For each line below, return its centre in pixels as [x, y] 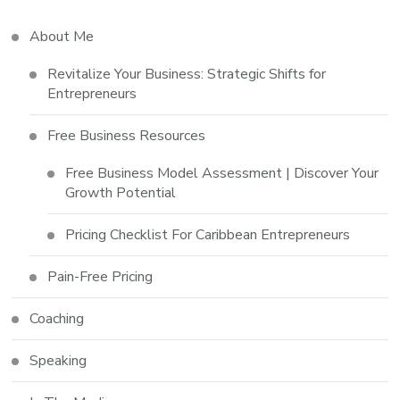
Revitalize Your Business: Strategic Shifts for [187, 75]
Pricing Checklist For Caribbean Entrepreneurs [208, 235]
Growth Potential [121, 193]
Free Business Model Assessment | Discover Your [222, 174]
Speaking [58, 361]
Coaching [57, 319]
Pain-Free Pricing [100, 277]
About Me [62, 37]
